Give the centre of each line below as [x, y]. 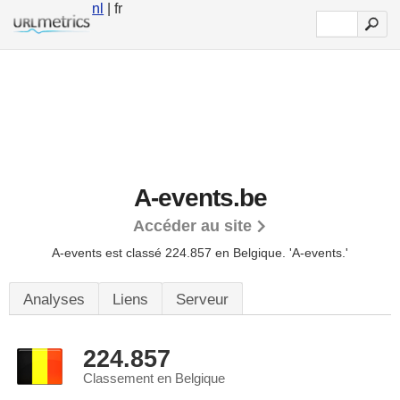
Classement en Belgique [154, 379]
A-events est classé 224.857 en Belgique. [171, 253]
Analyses [54, 300]
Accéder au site [192, 226]
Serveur [202, 300]
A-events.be [200, 198]
